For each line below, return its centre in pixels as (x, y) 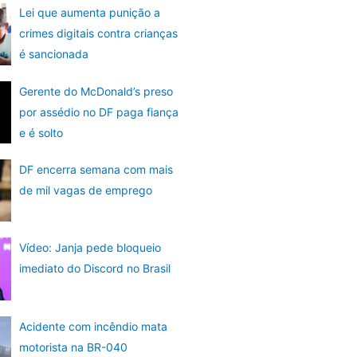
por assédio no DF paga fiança (98, 112)
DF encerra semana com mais (96, 170)
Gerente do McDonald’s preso (96, 91)
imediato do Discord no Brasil (94, 269)
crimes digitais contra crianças (98, 33)
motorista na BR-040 (73, 347)
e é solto (41, 132)
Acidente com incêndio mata (93, 326)
